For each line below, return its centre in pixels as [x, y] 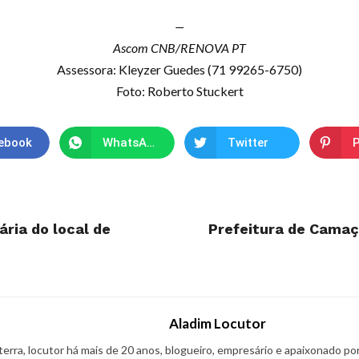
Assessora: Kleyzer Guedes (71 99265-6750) [179, 69]
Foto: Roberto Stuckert [179, 91]
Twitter [248, 143]
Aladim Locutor [218, 323]
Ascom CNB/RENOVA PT [179, 48]
